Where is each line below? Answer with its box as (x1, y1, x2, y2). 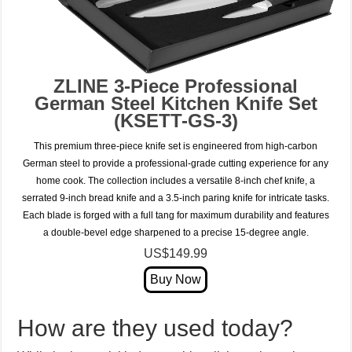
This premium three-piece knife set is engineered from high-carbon (34, 141, 318, 152)
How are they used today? (17, 315, 294, 342)
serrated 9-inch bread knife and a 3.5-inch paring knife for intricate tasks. (22, 192, 330, 204)
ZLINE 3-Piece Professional (53, 75, 299, 97)
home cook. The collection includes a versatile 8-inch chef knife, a (36, 175, 316, 187)
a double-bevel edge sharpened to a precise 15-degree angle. (42, 227, 309, 239)
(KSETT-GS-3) (113, 110, 238, 132)
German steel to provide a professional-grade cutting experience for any (23, 158, 329, 170)
